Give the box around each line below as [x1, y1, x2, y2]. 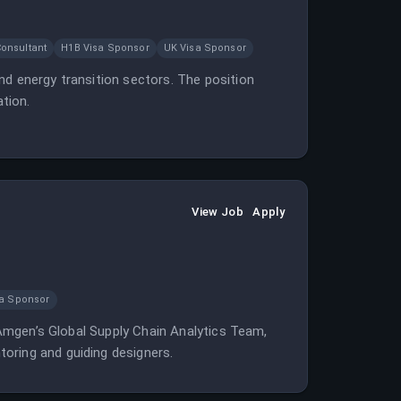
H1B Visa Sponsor [61, 42, 149, 54]
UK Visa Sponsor [163, 42, 246, 54]
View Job [192, 205, 244, 218]
